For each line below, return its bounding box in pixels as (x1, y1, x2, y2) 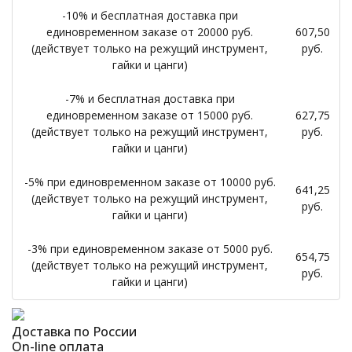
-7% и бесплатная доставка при (64, 91, 235, 106)
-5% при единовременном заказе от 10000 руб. (24, 174, 276, 189)
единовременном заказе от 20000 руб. (46, 24, 253, 39)
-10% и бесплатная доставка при (61, 8, 238, 23)
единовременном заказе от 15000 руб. (46, 108, 253, 123)
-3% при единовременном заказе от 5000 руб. (27, 241, 273, 256)
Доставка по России (12, 323, 137, 340)
